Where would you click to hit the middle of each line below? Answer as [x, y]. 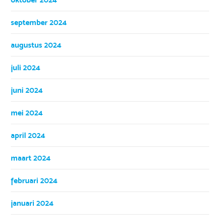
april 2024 [28, 135]
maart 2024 [31, 158]
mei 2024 [27, 112]
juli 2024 [26, 67]
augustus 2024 [36, 45]
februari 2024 [34, 180]
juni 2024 [27, 90]
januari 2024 [32, 203]
